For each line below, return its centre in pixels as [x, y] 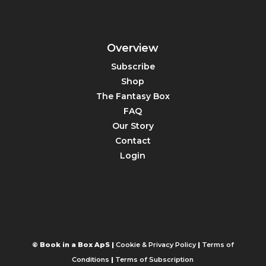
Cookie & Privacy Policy [156, 244]
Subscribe [133, 66]
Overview [133, 48]
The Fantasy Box [133, 96]
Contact [133, 140]
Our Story [133, 126]
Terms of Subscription [155, 259]
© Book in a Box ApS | [74, 244]
